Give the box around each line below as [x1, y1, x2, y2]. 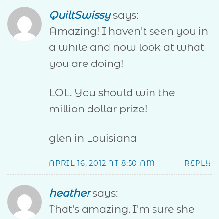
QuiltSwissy [49, 8, 110, 21]
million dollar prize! [49, 102, 147, 115]
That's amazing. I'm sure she [49, 202, 195, 215]
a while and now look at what [49, 41, 204, 53]
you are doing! [49, 57, 123, 69]
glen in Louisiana [49, 132, 137, 145]
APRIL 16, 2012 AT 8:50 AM [49, 159, 155, 168]
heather [49, 186, 90, 199]
